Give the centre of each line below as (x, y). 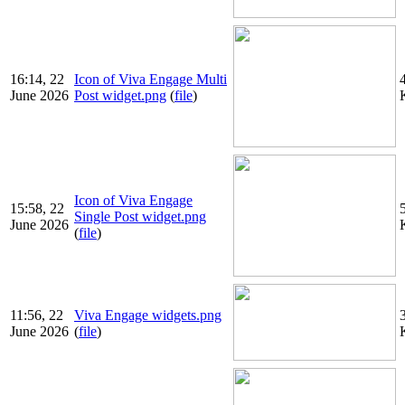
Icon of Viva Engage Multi (151, 80)
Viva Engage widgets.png (148, 316)
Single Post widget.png (140, 217)
